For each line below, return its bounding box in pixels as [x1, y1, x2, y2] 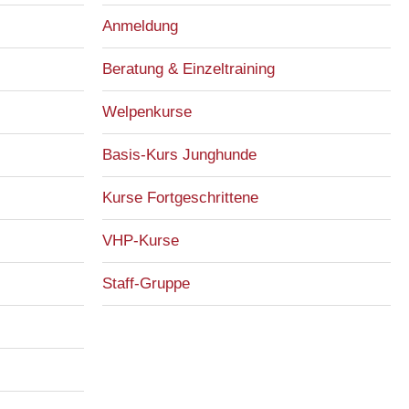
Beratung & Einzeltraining [102, 60, 275, 78]
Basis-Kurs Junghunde [102, 146, 257, 163]
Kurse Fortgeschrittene [102, 189, 258, 206]
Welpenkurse [102, 103, 192, 121]
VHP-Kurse [102, 232, 179, 249]
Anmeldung [102, 17, 178, 35]
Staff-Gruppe [102, 275, 190, 292]
